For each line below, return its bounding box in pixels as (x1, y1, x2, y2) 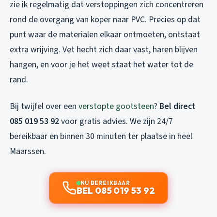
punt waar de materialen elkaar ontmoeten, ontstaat (10, 29, 200, 41)
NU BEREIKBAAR (80, 179, 130, 187)
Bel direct (159, 100, 195, 113)
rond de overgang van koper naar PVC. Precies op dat (10, 14, 201, 26)
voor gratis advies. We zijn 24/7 (59, 115, 173, 128)
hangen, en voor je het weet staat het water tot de (10, 59, 193, 71)
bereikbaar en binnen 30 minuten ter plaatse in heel (10, 130, 192, 143)
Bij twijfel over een (10, 100, 78, 113)
